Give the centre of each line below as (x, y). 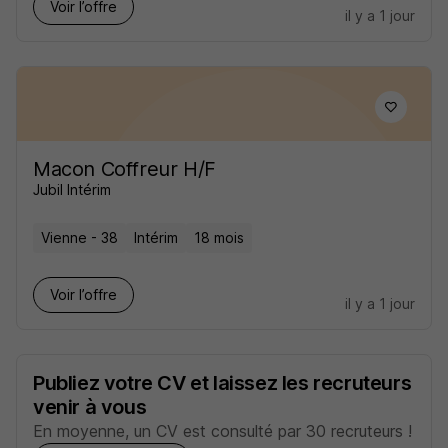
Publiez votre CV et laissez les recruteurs (222, 383)
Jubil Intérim (72, 189)
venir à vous (90, 407)
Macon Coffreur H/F (124, 169)
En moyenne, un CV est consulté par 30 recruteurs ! (222, 431)
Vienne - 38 (79, 237)
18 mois (219, 237)
